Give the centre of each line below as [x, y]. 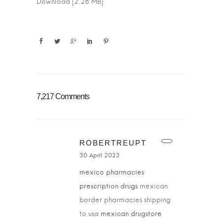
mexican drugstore [130, 214]
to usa [89, 214]
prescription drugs [110, 186]
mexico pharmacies [112, 173]
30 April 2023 [100, 155]
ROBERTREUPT [113, 143]
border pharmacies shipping [125, 200]
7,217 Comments [63, 96]
